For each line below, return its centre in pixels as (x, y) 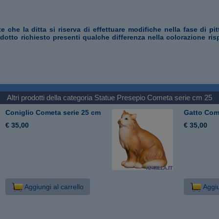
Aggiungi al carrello (53, 186)
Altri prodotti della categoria (51, 97)
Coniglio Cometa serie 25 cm (53, 112)
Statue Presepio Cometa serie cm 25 (153, 97)
